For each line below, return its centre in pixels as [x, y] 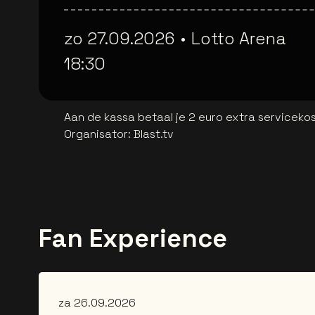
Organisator [96, 134]
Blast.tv [154, 134]
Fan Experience [133, 239]
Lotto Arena [239, 39]
